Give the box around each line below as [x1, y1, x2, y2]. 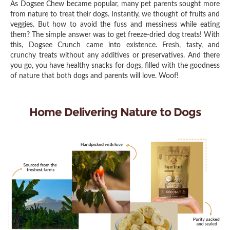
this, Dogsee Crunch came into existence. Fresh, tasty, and [10, 41, 220, 49]
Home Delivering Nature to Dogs [29, 105, 201, 119]
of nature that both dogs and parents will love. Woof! [10, 72, 179, 80]
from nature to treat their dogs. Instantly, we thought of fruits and [10, 10, 220, 18]
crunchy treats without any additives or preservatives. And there [10, 51, 220, 59]
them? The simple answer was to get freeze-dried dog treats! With [10, 31, 220, 39]
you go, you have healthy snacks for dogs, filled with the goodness [10, 62, 220, 69]
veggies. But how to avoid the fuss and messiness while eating [10, 21, 220, 28]
